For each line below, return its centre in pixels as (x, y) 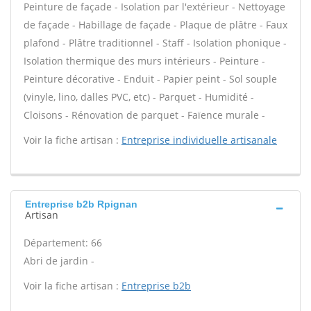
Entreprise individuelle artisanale (199, 140)
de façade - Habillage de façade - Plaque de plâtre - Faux (155, 25)
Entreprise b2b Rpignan (81, 204)
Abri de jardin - (59, 261)
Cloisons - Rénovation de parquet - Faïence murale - (144, 115)
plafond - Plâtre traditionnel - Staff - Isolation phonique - (155, 43)
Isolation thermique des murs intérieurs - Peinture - (144, 61)
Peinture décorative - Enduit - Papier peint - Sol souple (150, 79)
